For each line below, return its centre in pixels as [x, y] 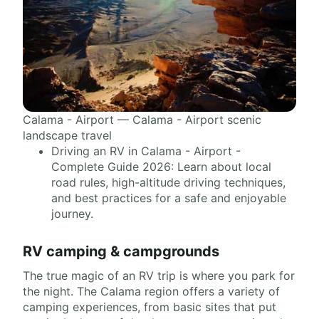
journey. [72, 214]
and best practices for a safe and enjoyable [169, 198]
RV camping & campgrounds [121, 251]
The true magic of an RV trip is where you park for [159, 276]
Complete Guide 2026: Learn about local [161, 167]
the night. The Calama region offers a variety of [151, 291]
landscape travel [67, 135]
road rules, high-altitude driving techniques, [168, 182]
